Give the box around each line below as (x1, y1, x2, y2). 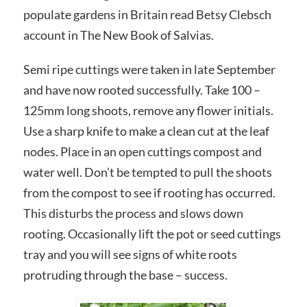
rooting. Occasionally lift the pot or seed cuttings (23, 225, 281, 241)
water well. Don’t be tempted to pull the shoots (23, 164, 272, 180)
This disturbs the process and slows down (23, 205, 243, 221)
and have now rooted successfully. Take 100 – (23, 82, 260, 97)
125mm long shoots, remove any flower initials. (23, 102, 273, 118)
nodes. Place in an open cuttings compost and (23, 143, 262, 159)
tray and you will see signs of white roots (23, 246, 237, 262)
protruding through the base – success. (23, 267, 228, 282)
